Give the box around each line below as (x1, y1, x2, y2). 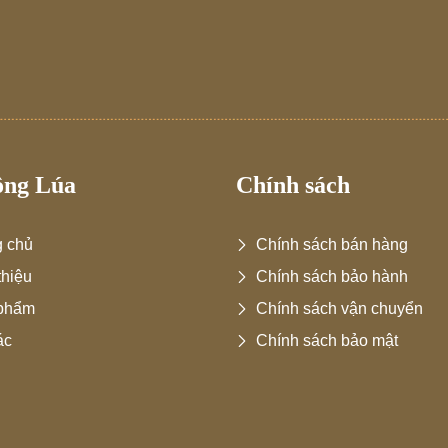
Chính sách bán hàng (256, 236, 408, 254)
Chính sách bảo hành (256, 268, 408, 286)
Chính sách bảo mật (256, 332, 398, 350)
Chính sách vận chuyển (256, 300, 423, 318)
